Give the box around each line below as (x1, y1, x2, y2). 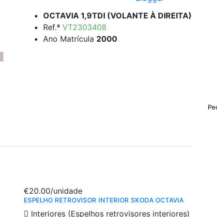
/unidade (50, 186, 82, 196)
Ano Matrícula (43, 34, 96, 44)
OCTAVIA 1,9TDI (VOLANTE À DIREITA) (43, 11, 192, 20)
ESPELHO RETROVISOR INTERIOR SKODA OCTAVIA (24, 196, 184, 204)
